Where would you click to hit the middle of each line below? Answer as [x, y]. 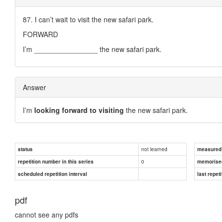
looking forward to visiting [79, 110]
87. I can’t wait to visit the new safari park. [88, 19]
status [25, 149]
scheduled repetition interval [53, 174]
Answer [34, 87]
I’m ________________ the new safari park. [92, 49]
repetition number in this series [56, 161]
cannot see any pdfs [47, 214]
